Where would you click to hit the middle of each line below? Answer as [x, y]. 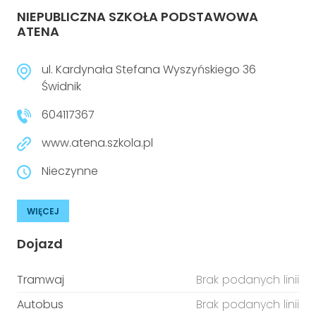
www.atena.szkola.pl [97, 143]
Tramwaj [41, 280]
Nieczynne [70, 171]
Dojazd [40, 244]
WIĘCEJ [43, 211]
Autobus [40, 304]
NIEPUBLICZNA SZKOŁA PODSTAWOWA [138, 17]
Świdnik [61, 86]
